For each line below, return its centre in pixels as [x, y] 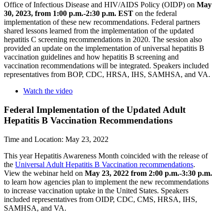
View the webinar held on [44, 173]
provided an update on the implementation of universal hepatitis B [104, 48]
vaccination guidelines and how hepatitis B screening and [91, 57]
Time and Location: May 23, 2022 [56, 139]
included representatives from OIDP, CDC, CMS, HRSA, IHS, [101, 199]
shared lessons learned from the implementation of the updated [99, 31]
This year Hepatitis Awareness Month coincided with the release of [106, 155]
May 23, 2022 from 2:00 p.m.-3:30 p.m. [148, 173]
